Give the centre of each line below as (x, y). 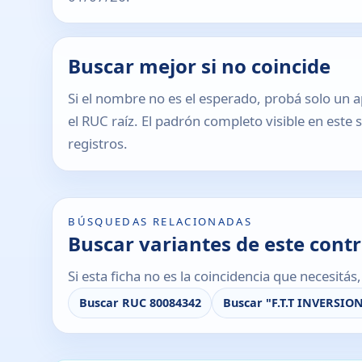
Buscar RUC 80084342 (140, 303)
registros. (98, 144)
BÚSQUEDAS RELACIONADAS (160, 221)
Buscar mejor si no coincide (200, 65)
